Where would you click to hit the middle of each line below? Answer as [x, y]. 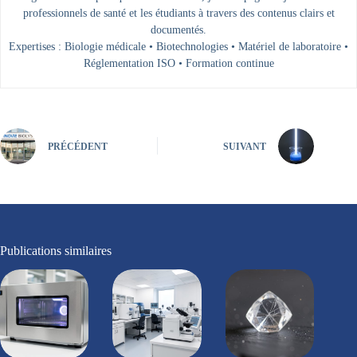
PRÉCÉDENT [78, 147]
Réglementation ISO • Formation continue [178, 63]
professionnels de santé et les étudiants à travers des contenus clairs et [178, 13]
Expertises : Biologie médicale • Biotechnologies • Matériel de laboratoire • [178, 46]
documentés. [178, 29]
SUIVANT [245, 147]
